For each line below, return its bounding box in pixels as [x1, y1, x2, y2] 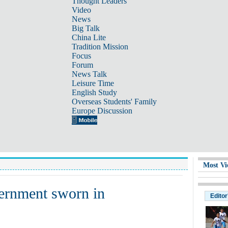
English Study [71, 88, 117, 97]
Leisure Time [71, 79, 114, 88]
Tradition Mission [71, 42, 128, 51]
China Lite [71, 33, 106, 42]
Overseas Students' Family [71, 97, 157, 106]
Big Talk [71, 24, 100, 33]
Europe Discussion [71, 106, 132, 115]
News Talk [71, 70, 107, 78]
